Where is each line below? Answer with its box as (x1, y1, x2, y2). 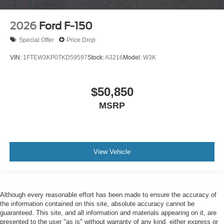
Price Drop (66, 36, 95, 43)
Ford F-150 (39, 20, 92, 32)
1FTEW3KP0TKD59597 (23, 53, 87, 61)
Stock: (87, 53, 105, 61)
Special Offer (19, 36, 54, 43)
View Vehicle (93, 147, 130, 155)
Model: (123, 53, 143, 61)
